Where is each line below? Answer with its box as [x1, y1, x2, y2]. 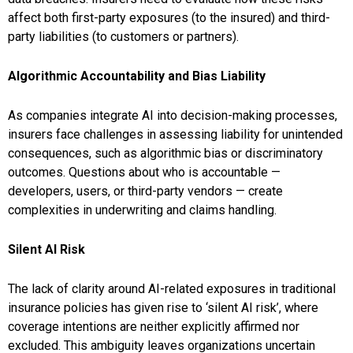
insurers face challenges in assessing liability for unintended [8, 127, 343, 143]
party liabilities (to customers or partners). [8, 29, 239, 45]
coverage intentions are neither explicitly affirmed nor [8, 319, 299, 335]
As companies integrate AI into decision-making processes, [8, 108, 337, 124]
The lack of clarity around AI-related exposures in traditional [8, 281, 336, 297]
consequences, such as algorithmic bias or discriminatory [8, 146, 323, 162]
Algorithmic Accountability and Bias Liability [8, 69, 266, 84]
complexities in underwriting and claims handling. [8, 203, 277, 218]
